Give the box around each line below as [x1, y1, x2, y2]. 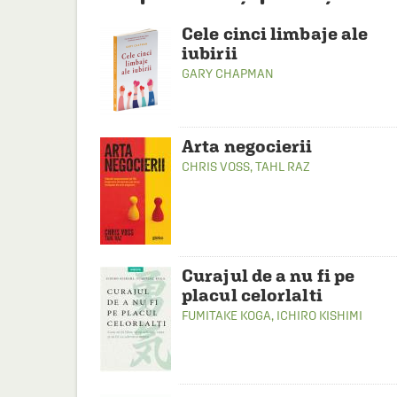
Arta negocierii [182, 136, 313, 156]
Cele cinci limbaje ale [182, 23, 369, 43]
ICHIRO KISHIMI [276, 308, 362, 323]
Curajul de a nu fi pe [182, 265, 355, 285]
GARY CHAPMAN [182, 66, 274, 81]
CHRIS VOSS [182, 160, 250, 174]
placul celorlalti [182, 284, 323, 305]
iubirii [182, 43, 237, 63]
